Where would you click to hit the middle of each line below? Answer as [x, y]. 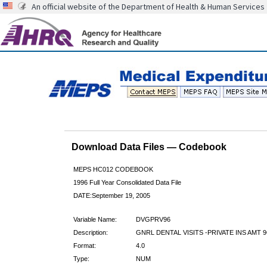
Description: [90, 232]
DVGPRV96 [153, 219]
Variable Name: [95, 219]
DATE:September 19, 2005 [111, 195]
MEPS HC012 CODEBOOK [113, 169]
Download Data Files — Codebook [149, 147]
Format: [84, 245]
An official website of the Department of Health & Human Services [148, 7]
